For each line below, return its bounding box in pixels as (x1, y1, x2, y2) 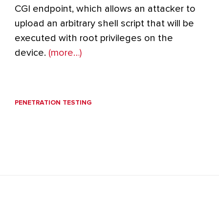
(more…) (48, 48, 82, 58)
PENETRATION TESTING (15, 99, 92, 106)
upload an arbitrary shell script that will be (15, 19, 194, 28)
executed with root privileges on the (15, 33, 173, 43)
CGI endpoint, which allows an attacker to (15, 4, 196, 14)
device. (15, 48, 48, 58)
